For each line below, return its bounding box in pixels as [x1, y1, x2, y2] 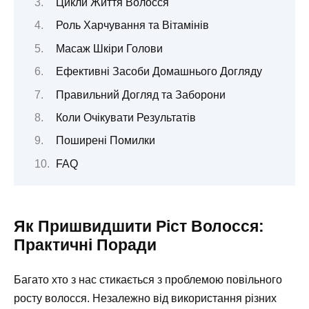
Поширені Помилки [55, 134, 155, 147]
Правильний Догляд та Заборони [55, 88, 226, 101]
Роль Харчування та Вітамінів [55, 19, 209, 32]
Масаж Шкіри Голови [55, 42, 163, 54]
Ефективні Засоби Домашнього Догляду [55, 66, 262, 78]
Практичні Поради [14, 236, 157, 255]
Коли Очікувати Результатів [55, 112, 196, 124]
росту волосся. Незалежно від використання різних [14, 292, 277, 305]
